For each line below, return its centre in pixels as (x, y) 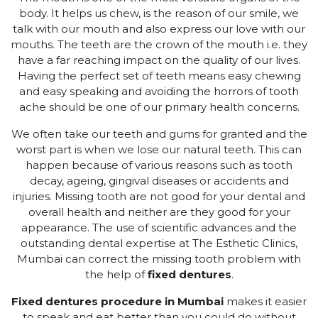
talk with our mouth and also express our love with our (159, 28)
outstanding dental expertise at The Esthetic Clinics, (159, 243)
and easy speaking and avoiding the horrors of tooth (159, 91)
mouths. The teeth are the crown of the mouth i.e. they (159, 44)
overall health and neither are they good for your (159, 212)
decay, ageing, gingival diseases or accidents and (159, 180)
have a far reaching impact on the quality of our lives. (159, 60)
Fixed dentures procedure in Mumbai (117, 301)
